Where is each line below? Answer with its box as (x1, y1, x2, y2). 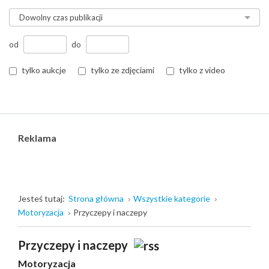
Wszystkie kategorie (133, 193, 210, 204)
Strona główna (68, 193, 124, 204)
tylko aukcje (22, 65, 66, 75)
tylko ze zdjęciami (91, 65, 154, 75)
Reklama (18, 132, 56, 144)
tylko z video (179, 65, 225, 75)
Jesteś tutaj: (18, 193, 68, 204)
